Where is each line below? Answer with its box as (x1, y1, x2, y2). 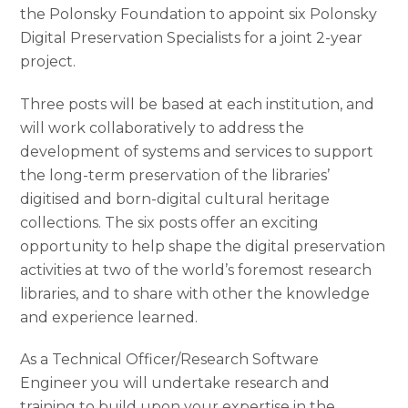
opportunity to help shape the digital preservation (20, 237, 386, 255)
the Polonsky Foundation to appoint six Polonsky (20, 5, 378, 23)
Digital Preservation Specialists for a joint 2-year (20, 28, 363, 46)
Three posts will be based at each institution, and (20, 95, 375, 113)
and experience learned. (20, 308, 199, 326)
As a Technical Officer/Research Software (20, 351, 320, 369)
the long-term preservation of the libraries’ (20, 166, 331, 184)
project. (20, 52, 76, 70)
